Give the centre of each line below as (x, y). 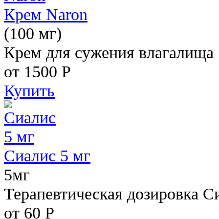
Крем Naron (46, 14)
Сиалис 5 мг (47, 155)
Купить (29, 90)
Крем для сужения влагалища (109, 52)
